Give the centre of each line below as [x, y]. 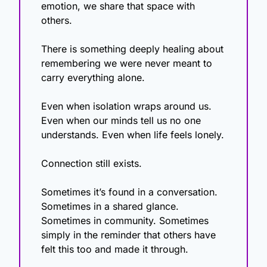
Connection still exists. [91, 164]
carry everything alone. [93, 78]
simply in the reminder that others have [128, 235]
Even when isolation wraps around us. [126, 106]
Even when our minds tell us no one [121, 121]
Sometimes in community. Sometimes [125, 221]
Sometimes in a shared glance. [110, 207]
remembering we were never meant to [127, 63]
